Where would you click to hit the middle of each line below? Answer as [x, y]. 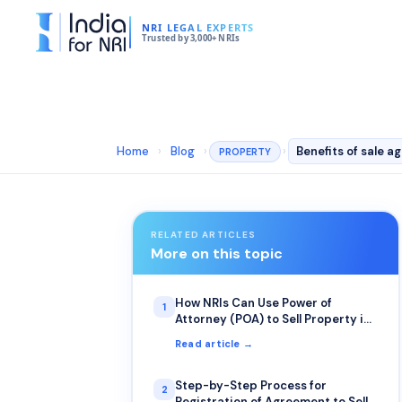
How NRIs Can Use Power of [253, 303]
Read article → [214, 344]
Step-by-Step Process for [251, 385]
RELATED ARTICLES [203, 234]
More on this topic [216, 253]
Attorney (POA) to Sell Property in [273, 319]
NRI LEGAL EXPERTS [198, 27]
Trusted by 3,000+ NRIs [191, 38]
